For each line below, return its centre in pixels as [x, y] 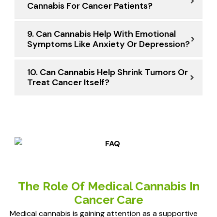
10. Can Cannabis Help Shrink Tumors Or [108, 72]
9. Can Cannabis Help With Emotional [101, 34]
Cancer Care [108, 200]
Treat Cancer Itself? [68, 83]
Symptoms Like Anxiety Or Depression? [108, 44]
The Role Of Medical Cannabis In [108, 186]
